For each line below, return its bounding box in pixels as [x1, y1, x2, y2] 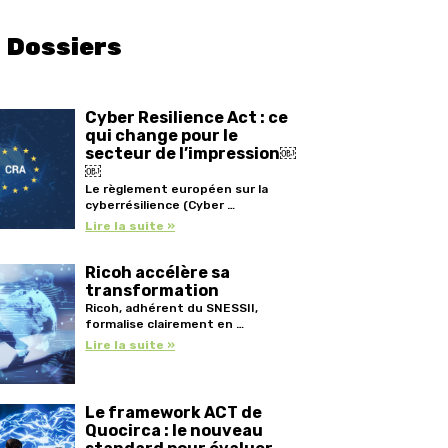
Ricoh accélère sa [85, 262, 231, 282]
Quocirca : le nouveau [85, 420, 264, 440]
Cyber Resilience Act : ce [85, 107, 289, 127]
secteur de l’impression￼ [85, 143, 297, 163]
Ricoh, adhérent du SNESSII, [85, 300, 259, 315]
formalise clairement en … [85, 316, 245, 331]
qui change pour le [85, 125, 239, 145]
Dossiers [6, 32, 122, 61]
